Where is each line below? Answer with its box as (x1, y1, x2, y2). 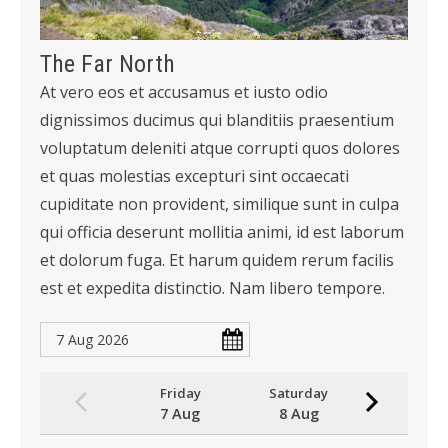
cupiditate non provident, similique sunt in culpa (40, 193, 399, 216)
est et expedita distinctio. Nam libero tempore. (40, 277, 385, 300)
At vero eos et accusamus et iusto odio (40, 81, 328, 104)
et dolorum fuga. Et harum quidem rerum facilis (40, 249, 394, 272)
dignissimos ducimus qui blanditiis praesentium (40, 109, 394, 132)
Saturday (269, 384, 328, 403)
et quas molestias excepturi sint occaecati (40, 165, 349, 188)
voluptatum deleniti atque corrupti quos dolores (40, 137, 400, 160)
